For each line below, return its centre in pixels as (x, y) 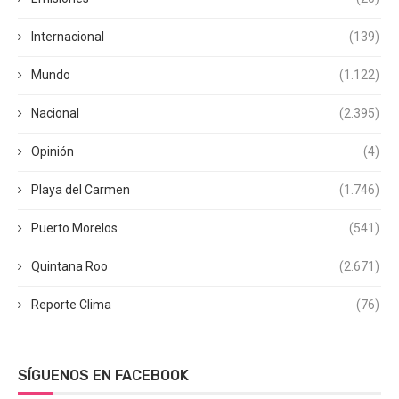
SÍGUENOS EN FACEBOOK (103, 376)
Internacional (68, 37)
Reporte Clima (71, 305)
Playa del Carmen (81, 190)
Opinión (53, 152)
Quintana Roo (69, 267)
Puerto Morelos (74, 228)
